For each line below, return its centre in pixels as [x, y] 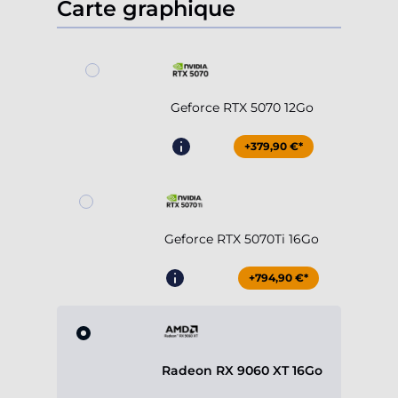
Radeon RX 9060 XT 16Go [242, 371]
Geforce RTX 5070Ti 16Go [242, 239]
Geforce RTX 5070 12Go [242, 108]
